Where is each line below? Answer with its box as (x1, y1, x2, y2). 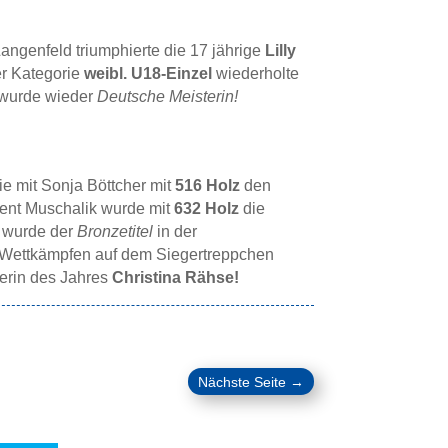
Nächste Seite (197, 374, 286, 391)
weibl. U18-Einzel (83, 65, 212, 83)
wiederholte (211, 65, 299, 83)
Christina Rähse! (111, 269, 239, 287)
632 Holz (173, 200, 239, 218)
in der (152, 223, 197, 241)
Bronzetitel (76, 223, 153, 241)
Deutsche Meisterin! (96, 88, 238, 106)
